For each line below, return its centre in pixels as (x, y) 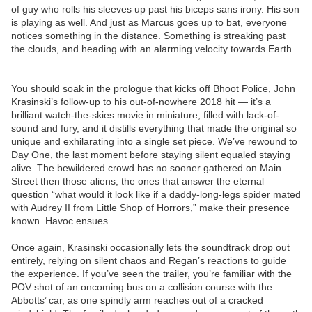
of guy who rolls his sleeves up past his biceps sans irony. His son (155, 9)
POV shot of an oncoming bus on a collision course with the (142, 287)
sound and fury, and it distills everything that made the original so (154, 128)
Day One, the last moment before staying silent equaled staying (151, 155)
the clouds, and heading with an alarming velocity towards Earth (151, 49)
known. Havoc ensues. (61, 221)
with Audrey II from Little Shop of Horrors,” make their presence (150, 208)
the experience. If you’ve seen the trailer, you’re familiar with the (151, 274)
